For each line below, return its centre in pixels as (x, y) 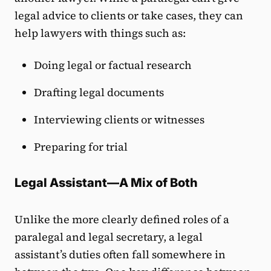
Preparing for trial (81, 147)
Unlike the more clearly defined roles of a (122, 220)
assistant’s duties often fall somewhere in (120, 255)
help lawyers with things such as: (100, 33)
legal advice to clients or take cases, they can (129, 16)
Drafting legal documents (99, 93)
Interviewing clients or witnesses (119, 120)
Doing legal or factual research (113, 65)
